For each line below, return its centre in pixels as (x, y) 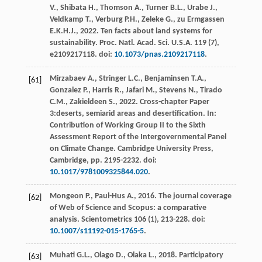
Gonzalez (65, 90)
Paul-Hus (110, 196)
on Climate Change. (83, 149)
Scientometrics (106, 219)
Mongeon (66, 196)
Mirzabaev (68, 78)
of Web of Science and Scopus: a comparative (128, 208)
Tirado (211, 90)
